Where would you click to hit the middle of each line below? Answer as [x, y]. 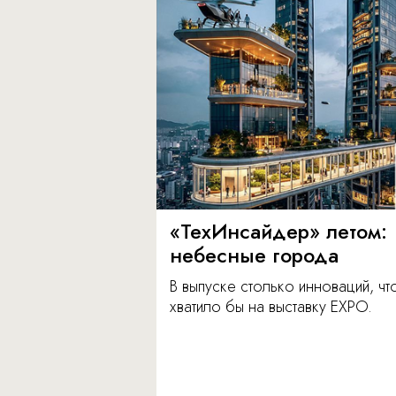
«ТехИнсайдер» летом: [278, 232]
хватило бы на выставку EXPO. [271, 307]
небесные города [254, 256]
